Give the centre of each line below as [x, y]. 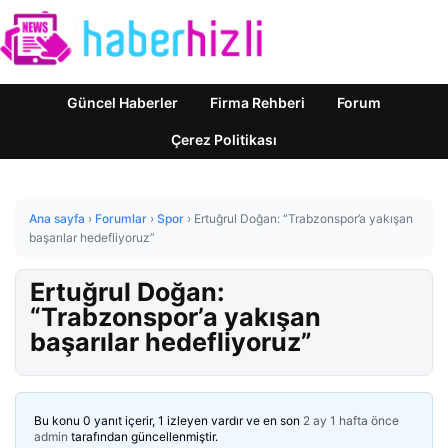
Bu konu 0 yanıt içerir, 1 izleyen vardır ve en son [168, 420]
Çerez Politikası [224, 139]
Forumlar [121, 218]
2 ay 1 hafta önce [351, 420]
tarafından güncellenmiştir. [143, 436]
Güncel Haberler [122, 102]
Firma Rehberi [257, 102]
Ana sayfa [57, 218]
